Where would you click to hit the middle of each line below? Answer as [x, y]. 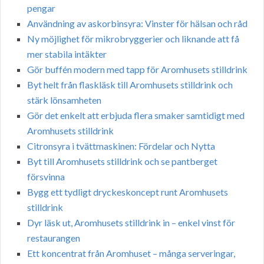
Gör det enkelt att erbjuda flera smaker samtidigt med [136, 115]
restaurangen [54, 238]
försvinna [46, 177]
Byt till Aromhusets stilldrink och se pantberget [122, 161]
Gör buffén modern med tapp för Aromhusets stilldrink [137, 70]
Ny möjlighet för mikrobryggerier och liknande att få [133, 39]
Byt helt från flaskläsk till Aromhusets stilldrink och [130, 85]
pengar [41, 8]
